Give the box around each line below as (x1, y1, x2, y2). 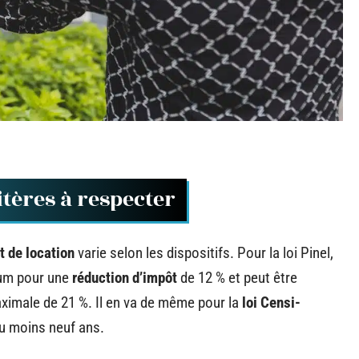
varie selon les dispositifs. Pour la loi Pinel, (75, 243, 333, 262)
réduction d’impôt (72, 268, 177, 287)
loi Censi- (242, 292, 301, 312)
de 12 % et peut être (177, 268, 297, 287)
